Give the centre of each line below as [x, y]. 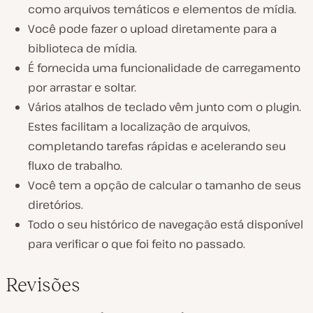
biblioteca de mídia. [82, 48]
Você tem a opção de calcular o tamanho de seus [165, 185]
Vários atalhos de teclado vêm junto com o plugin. [165, 107]
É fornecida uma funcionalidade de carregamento [164, 67]
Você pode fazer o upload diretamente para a [152, 28]
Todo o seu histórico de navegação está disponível [166, 224]
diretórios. [56, 204]
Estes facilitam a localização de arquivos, [139, 126]
